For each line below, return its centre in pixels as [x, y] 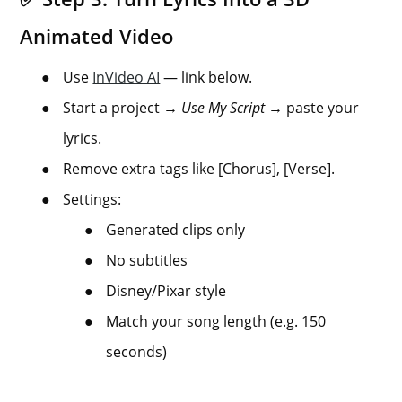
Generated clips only [176, 230]
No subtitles [147, 261]
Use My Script [223, 108]
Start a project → [122, 108]
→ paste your [312, 108]
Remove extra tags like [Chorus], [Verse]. [199, 169]
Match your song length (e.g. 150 [216, 322]
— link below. [206, 78]
